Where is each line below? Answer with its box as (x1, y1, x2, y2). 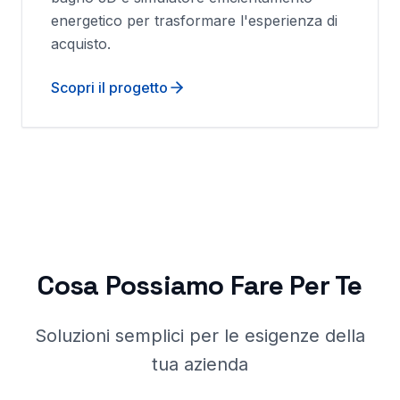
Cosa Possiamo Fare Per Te (37, 268, 362, 303)
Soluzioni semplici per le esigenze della (35, 325, 365, 346)
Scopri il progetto (51, 79, 168, 96)
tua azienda (152, 354, 248, 375)
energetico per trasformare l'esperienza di (51, 12, 337, 29)
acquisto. (51, 35, 111, 53)
